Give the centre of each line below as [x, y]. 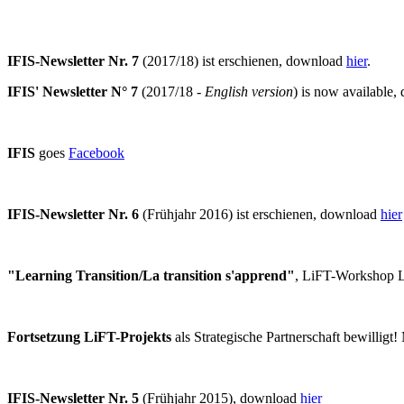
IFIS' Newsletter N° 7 [73, 91]
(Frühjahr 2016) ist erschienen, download [260, 214]
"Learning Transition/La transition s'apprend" [151, 275]
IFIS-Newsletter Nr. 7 [73, 60]
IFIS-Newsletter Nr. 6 [73, 214]
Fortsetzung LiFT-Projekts [91, 336]
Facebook [96, 152]
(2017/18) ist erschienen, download [243, 60]
